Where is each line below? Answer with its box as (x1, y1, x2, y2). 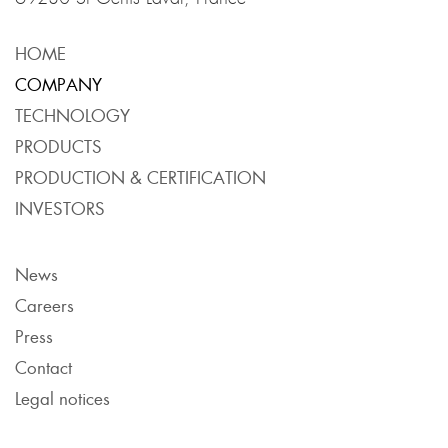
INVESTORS (15, 196, 105, 220)
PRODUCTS (15, 134, 102, 158)
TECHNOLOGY (15, 103, 130, 127)
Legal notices (15, 386, 110, 410)
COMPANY (15, 72, 102, 96)
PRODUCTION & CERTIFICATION (15, 165, 266, 189)
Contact (15, 355, 72, 379)
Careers (15, 293, 74, 317)
